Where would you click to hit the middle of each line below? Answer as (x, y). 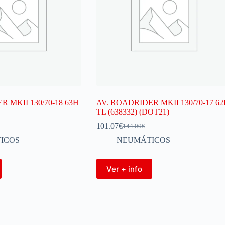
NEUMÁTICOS (143, 140)
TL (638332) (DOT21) (133, 112)
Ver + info (124, 169)
